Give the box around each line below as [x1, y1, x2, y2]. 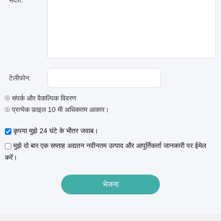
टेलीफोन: [9, 74, 31, 82]
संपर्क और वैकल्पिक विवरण [10, 94, 76, 102]
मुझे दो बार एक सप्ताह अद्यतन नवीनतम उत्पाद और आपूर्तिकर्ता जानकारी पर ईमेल [11, 142, 206, 149]
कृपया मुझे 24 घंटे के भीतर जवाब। [11, 127, 98, 135]
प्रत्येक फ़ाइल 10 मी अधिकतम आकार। [10, 106, 109, 113]
